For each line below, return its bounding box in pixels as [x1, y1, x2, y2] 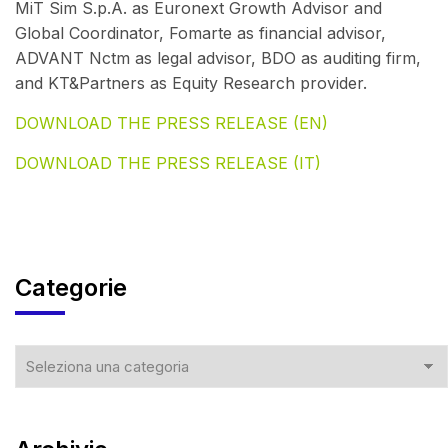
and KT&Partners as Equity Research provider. [15, 73, 367, 94]
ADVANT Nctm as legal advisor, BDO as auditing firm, [15, 48, 421, 69]
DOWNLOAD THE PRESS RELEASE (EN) [15, 113, 328, 134]
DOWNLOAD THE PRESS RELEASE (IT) [15, 153, 321, 174]
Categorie [15, 273, 127, 303]
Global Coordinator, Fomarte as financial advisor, [15, 23, 386, 44]
